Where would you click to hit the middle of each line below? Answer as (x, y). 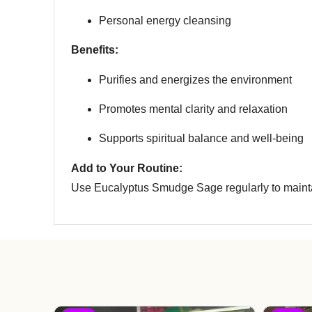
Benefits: (95, 50)
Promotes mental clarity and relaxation (193, 109)
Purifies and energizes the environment (195, 79)
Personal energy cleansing (165, 20)
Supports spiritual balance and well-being (201, 139)
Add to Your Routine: (127, 168)
